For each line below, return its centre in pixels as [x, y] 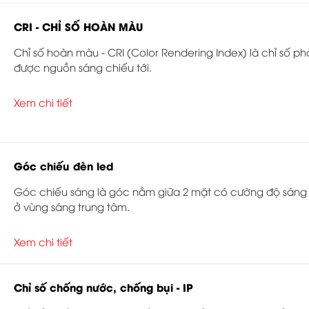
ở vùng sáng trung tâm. [73, 206]
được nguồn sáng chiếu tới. [83, 67]
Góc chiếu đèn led [63, 166]
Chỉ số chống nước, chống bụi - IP [103, 287]
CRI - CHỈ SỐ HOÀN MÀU [78, 26]
